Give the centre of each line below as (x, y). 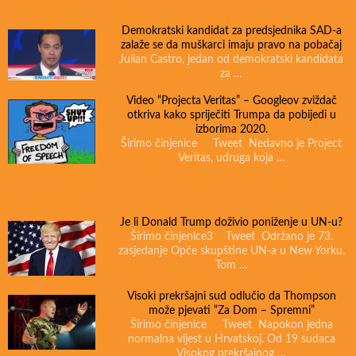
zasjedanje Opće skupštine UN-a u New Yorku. (231, 252)
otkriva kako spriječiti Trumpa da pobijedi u (231, 116)
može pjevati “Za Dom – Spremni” (231, 311)
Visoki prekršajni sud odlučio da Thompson (231, 297)
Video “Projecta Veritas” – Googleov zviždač (231, 101)
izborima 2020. (231, 130)
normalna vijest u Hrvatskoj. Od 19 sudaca (231, 340)
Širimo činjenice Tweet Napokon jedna (231, 325)
